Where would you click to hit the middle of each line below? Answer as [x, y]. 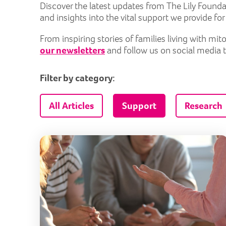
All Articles [71, 105]
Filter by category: [77, 78]
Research [203, 105]
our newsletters [72, 50]
